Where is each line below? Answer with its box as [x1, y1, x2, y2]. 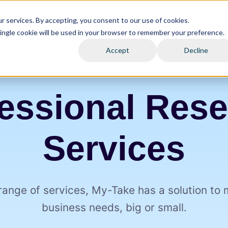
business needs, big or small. [41, 201, 187, 214]
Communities [87, 23, 140, 33]
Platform [163, 23, 198, 33]
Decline [184, 46, 208, 55]
